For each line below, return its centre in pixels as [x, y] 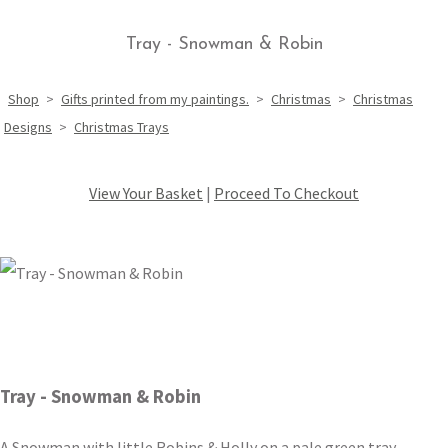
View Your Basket [146, 193]
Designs [28, 127]
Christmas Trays [121, 127]
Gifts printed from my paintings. [155, 99]
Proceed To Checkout [286, 193]
